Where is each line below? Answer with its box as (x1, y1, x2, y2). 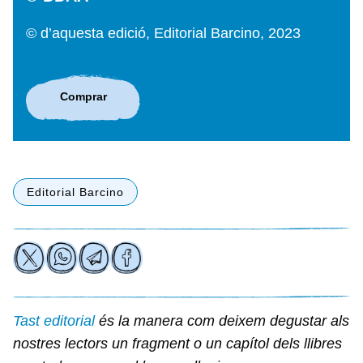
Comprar (59, 89, 107, 103)
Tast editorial (13, 313, 95, 330)
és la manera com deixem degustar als (95, 313, 349, 330)
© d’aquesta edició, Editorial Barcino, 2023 (26, 25, 301, 42)
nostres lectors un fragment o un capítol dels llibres (13, 335, 342, 352)
